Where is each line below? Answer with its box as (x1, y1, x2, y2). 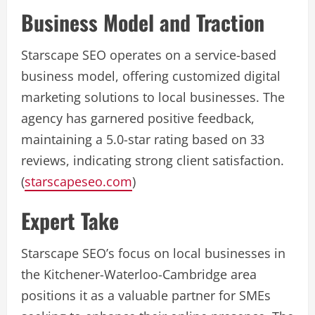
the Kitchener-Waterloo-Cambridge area (21, 266, 257, 283)
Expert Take (21, 205, 119, 236)
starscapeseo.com (25, 173, 132, 190)
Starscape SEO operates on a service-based (21, 46, 276, 63)
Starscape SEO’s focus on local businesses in (21, 245, 285, 262)
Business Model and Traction (21, 6, 264, 38)
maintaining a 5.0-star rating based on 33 (21, 131, 264, 148)
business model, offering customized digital (21, 67, 281, 84)
